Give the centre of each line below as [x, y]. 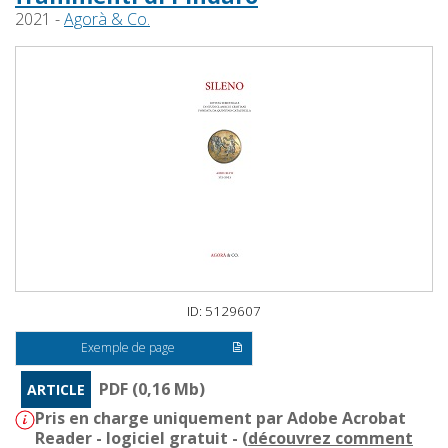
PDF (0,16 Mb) [152, 389]
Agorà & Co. [107, 19]
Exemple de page [128, 348]
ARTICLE [56, 390]
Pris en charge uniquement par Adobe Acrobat [220, 418]
